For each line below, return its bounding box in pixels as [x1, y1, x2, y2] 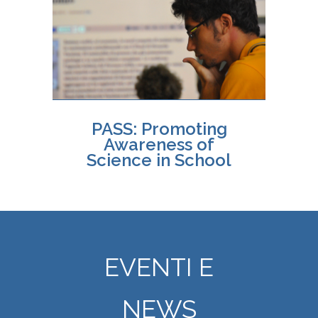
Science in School [87, 150, 231, 170]
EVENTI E [104, 253, 214, 282]
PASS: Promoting [91, 119, 227, 139]
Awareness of [104, 134, 214, 155]
